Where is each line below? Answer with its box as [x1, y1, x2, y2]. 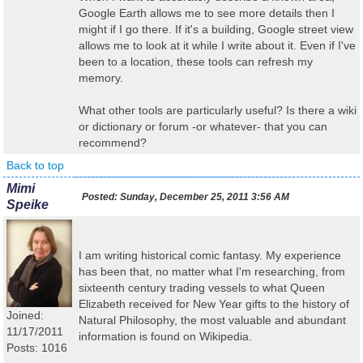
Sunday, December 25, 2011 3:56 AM [117, 191, 289, 203]
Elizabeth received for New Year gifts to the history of [79, 297, 349, 310]
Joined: [6, 309, 44, 322]
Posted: [82, 191, 117, 203]
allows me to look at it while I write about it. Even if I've [79, 39, 356, 52]
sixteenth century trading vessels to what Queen [79, 281, 325, 294]
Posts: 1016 [6, 341, 67, 354]
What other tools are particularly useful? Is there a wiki [79, 104, 357, 117]
